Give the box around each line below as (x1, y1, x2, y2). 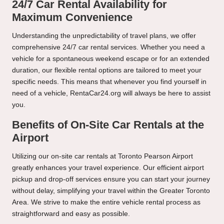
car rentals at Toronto (74, 152, 142, 160)
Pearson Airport (142, 152, 193, 160)
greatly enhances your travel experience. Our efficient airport (12, 164, 204, 172)
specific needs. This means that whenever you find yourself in (12, 78, 206, 86)
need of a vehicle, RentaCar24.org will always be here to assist (12, 89, 210, 97)
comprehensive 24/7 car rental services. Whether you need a (12, 43, 205, 51)
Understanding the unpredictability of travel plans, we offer (12, 32, 196, 40)
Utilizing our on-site (12, 152, 74, 160)
